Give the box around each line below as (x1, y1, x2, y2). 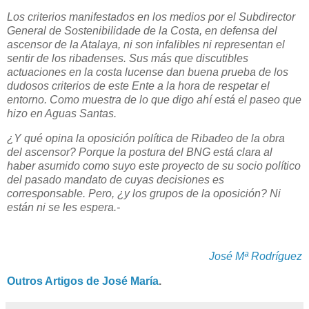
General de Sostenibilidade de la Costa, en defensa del (7, 24, 277, 37)
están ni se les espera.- (7, 201, 120, 213)
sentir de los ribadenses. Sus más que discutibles (7, 52, 248, 64)
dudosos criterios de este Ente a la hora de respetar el (7, 79, 270, 92)
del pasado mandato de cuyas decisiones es (7, 173, 224, 186)
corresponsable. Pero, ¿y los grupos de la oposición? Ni (7, 187, 281, 199)
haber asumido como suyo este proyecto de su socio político (7, 159, 301, 172)
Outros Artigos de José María (7, 275, 159, 288)
